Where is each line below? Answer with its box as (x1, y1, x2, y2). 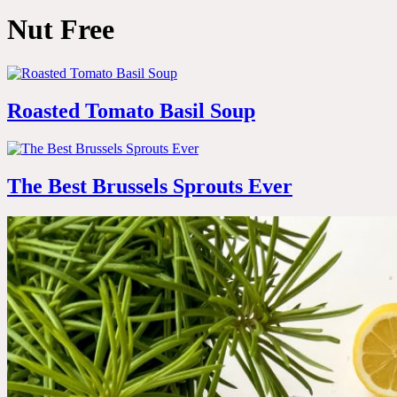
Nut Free (7, 13, 114, 46)
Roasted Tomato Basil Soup (7, 98, 255, 122)
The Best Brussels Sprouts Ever (7, 174, 292, 198)
